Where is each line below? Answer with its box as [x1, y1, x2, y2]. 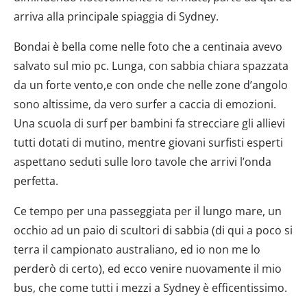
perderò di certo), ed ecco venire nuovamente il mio [14, 260, 282, 276]
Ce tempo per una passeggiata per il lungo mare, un [14, 203, 282, 219]
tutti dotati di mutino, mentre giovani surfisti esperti [14, 134, 283, 150]
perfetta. [14, 173, 58, 188]
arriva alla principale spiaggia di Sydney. [14, 8, 219, 24]
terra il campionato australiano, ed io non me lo [14, 241, 260, 257]
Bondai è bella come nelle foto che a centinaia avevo [14, 38, 282, 54]
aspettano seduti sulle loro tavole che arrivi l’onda [14, 153, 271, 169]
